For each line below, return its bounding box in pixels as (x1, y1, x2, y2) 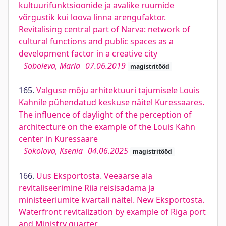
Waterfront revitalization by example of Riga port (19, 206, 206, 217)
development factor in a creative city (19, 48, 157, 59)
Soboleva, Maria (24, 60, 80, 71)
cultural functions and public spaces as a (19, 36, 174, 47)
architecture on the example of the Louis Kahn (19, 121, 195, 132)
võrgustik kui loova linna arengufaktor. (19, 12, 166, 23)
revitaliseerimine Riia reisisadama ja (19, 182, 155, 193)
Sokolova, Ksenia (24, 145, 83, 156)
